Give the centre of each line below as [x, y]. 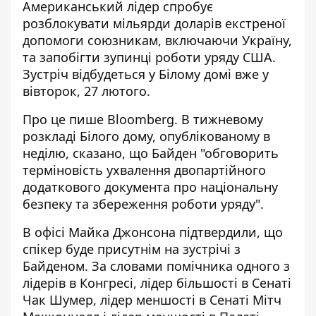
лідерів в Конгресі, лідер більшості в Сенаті [157, 283]
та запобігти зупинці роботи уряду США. [149, 57]
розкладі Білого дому [87, 136]
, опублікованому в [211, 136]
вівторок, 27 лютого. [86, 91]
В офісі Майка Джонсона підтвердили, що [153, 232]
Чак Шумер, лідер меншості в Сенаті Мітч [152, 300]
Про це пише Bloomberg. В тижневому [143, 119]
